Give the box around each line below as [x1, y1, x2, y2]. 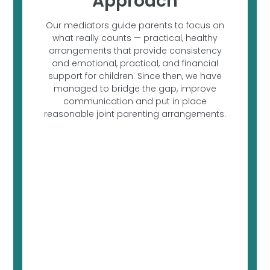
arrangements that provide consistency [48, 45, 222, 57]
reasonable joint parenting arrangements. [44, 108, 226, 121]
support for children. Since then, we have [48, 70, 222, 83]
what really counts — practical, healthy [52, 32, 218, 45]
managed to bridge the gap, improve [54, 83, 216, 95]
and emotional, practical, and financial [52, 57, 218, 70]
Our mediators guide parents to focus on [46, 19, 224, 32]
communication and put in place [63, 95, 207, 108]
